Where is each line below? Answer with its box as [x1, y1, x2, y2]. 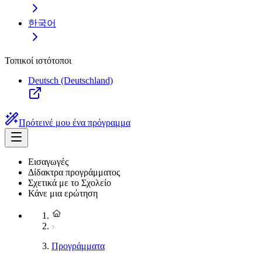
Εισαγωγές [28, 157, 68, 167]
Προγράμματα [51, 241, 105, 251]
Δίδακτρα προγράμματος [28, 167, 120, 177]
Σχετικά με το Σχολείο [28, 178, 111, 188]
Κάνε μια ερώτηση [28, 188, 98, 198]
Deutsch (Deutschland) [28, 75, 113, 85]
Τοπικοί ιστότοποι [5, 56, 71, 65]
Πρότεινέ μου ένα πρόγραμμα [19, 118, 130, 127]
